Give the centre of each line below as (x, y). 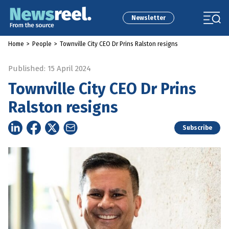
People (42, 44)
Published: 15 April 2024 (50, 68)
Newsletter (148, 18)
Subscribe (197, 128)
